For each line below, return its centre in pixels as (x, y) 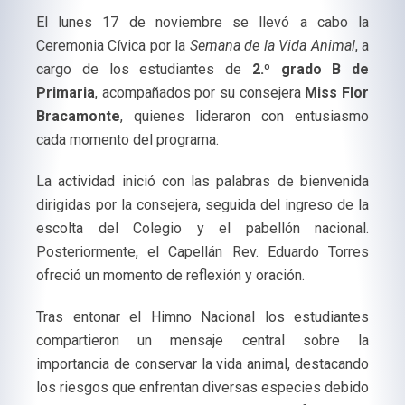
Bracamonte (78, 116)
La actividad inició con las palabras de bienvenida (202, 181)
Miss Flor (337, 93)
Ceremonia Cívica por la (113, 46)
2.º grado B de (310, 69)
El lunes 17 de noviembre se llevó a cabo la (202, 22)
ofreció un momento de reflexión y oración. (170, 275)
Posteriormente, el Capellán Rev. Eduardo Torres (202, 252)
